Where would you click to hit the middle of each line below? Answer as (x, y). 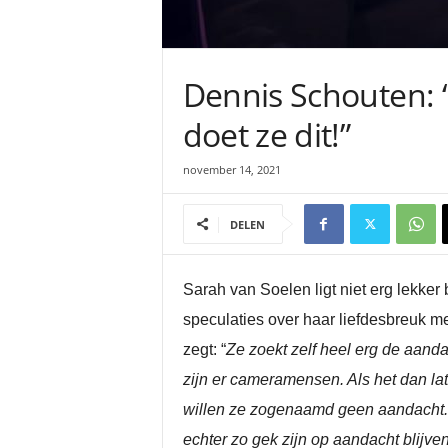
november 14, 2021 (231, 169)
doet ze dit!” (266, 134)
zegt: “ (204, 349)
